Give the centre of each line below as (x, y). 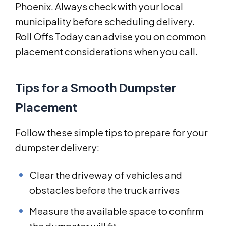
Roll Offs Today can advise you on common (110, 37)
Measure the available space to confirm (116, 211)
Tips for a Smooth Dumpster (96, 88)
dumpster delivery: (57, 148)
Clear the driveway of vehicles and (106, 175)
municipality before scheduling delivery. (105, 22)
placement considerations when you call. (106, 52)
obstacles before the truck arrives (104, 190)
